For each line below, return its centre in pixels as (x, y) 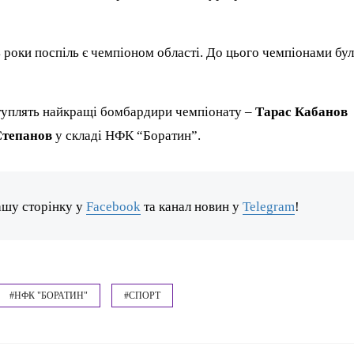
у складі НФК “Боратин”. (127, 135)
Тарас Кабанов (302, 111)
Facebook (114, 206)
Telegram (269, 206)
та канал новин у (192, 206)
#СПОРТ (143, 295)
